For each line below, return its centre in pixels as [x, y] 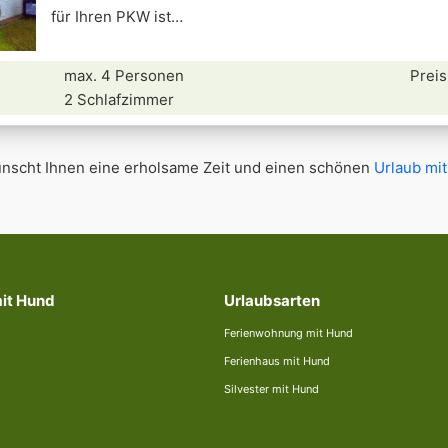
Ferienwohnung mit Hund [288, 333]
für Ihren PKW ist [111, 16]
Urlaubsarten [272, 300]
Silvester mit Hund [271, 389]
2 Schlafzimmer [119, 99]
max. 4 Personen [124, 75]
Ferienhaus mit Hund [277, 361]
